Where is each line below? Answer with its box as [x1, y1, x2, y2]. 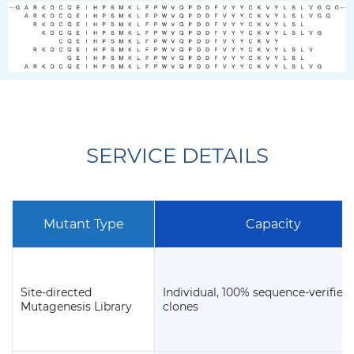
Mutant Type [43, 217, 124, 232]
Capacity [245, 217, 301, 232]
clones [163, 299, 198, 314]
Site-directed [21, 285, 92, 300]
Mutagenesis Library [21, 299, 132, 314]
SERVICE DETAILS [85, 143, 269, 169]
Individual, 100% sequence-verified [163, 285, 350, 300]
